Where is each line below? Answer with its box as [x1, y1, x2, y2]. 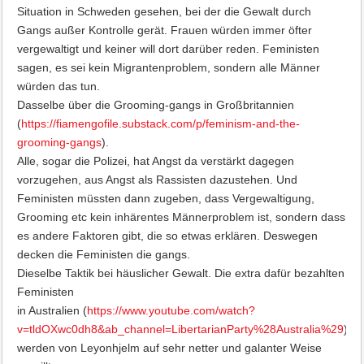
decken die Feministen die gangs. [16, 248, 190, 261]
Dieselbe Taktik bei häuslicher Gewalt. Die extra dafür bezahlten [16, 266, 344, 279]
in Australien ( [16, 304, 87, 317]
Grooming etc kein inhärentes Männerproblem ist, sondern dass [16, 210, 345, 223]
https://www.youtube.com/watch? [86, 304, 255, 317]
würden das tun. [16, 80, 100, 93]
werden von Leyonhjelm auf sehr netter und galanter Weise [16, 341, 322, 354]
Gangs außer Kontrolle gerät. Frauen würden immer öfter [16, 24, 312, 37]
